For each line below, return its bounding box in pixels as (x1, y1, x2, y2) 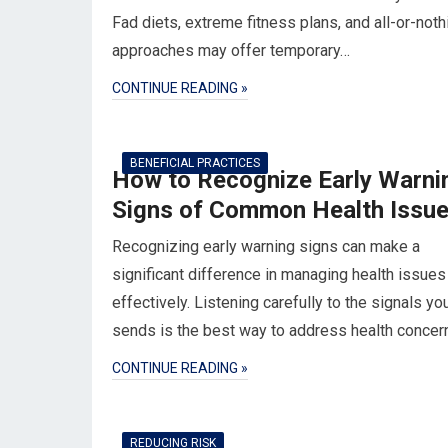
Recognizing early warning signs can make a (112, 237, 420, 256)
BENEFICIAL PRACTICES (130, 156, 260, 170)
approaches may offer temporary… (112, 41, 350, 60)
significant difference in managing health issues (112, 265, 446, 284)
